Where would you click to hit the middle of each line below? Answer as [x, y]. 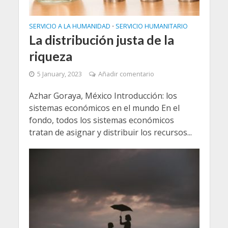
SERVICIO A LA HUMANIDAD [69, 26]
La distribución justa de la [101, 39]
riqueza [50, 56]
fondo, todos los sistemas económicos [101, 120]
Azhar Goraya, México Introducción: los [103, 95]
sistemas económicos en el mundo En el [104, 108]
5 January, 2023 [59, 74]
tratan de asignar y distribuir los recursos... [110, 132]
